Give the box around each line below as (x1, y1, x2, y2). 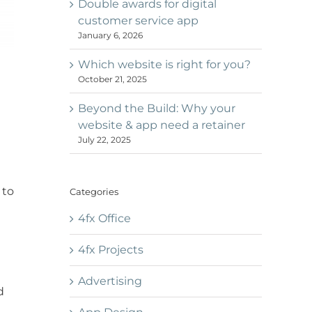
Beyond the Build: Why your (78, 101, 235, 115)
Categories (70, 185, 118, 197)
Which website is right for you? (78, 57, 251, 71)
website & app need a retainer (78, 118, 245, 132)
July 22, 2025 (78, 134, 131, 145)
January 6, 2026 (78, 29, 143, 40)
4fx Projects (78, 243, 143, 257)
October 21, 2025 (78, 73, 147, 84)
